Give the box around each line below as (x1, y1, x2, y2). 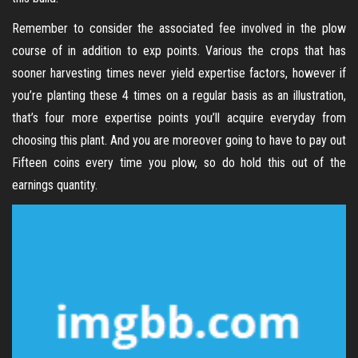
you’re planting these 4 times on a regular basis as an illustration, (12, 88, 346, 103)
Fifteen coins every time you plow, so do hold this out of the (12, 155, 346, 170)
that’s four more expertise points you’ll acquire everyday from (12, 110, 346, 125)
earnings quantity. (12, 177, 97, 193)
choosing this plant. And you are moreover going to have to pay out (12, 133, 346, 148)
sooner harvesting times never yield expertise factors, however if (12, 66, 346, 81)
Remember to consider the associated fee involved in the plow (12, 21, 346, 36)
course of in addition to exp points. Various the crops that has (12, 43, 346, 58)
